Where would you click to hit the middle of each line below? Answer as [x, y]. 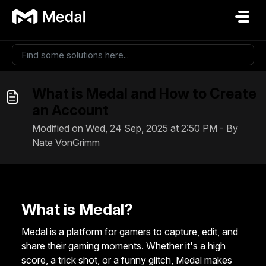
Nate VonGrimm [66, 142]
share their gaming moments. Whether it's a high [123, 246]
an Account [70, 110]
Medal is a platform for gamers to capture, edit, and [130, 232]
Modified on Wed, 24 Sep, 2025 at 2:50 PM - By [135, 128]
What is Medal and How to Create [144, 94]
